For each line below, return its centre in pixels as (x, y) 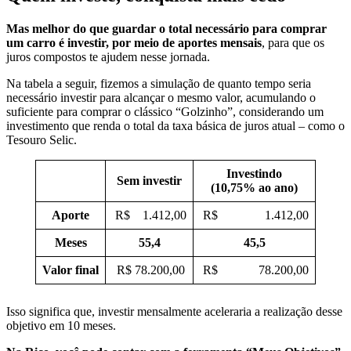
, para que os (293, 42)
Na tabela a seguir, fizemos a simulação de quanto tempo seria (159, 83)
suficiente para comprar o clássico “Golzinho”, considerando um (165, 111)
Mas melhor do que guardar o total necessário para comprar (166, 28)
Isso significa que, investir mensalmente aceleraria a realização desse (174, 311)
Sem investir (149, 180)
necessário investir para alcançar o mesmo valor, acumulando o (161, 97)
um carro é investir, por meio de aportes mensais (134, 42)
